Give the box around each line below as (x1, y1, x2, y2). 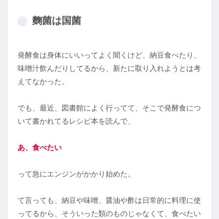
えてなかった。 (18, 77, 69, 86)
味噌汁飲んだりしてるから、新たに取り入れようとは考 (18, 64, 201, 73)
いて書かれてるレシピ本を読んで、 (18, 117, 135, 126)
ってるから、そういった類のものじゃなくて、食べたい (18, 209, 201, 218)
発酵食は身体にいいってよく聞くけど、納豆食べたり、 (18, 51, 201, 60)
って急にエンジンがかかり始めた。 (18, 170, 135, 178)
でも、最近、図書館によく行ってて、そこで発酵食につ (18, 104, 201, 112)
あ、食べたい (18, 143, 62, 152)
